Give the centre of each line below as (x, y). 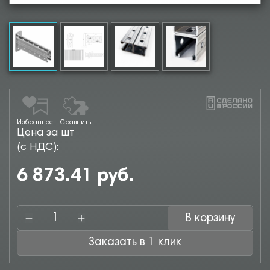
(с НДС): (38, 148)
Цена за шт (46, 133)
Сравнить (76, 123)
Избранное (35, 123)
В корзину (210, 218)
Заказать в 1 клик (170, 243)
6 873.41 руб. (75, 177)
